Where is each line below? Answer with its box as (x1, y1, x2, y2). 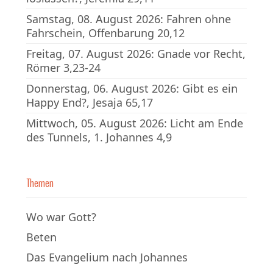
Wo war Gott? (26, 210, 96, 224)
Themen (26, 175, 54, 191)
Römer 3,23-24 (26, 60, 101, 75)
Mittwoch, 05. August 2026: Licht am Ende (26, 116, 243, 130)
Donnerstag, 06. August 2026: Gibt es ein (26, 81, 238, 96)
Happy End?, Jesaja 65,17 (26, 95, 153, 110)
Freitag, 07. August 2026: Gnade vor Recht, (26, 46, 246, 61)
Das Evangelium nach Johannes (26, 250, 188, 264)
